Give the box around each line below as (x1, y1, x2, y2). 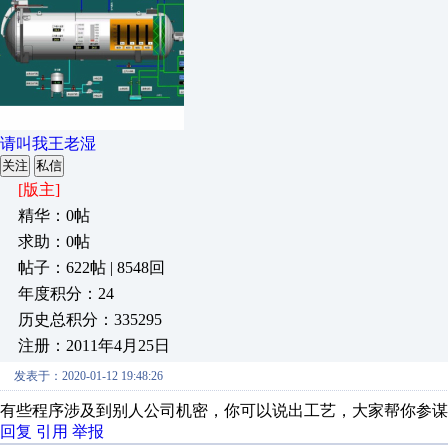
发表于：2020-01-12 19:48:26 (14, 369, 163, 383)
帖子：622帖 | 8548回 (18, 259, 165, 276)
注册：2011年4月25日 (18, 337, 170, 354)
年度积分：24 (18, 285, 114, 302)
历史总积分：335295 (18, 311, 162, 328)
